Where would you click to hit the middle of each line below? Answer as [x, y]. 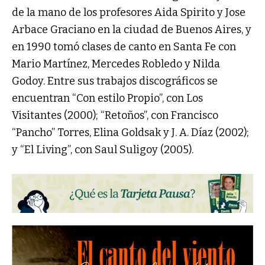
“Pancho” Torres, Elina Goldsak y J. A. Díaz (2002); [130, 132]
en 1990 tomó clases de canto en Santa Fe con [124, 46]
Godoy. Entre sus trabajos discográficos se [115, 81]
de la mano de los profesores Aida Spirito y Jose [129, 12]
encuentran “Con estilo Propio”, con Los [107, 98]
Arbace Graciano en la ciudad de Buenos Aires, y [132, 29]
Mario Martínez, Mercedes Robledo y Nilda [116, 64]
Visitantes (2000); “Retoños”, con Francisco [115, 115]
